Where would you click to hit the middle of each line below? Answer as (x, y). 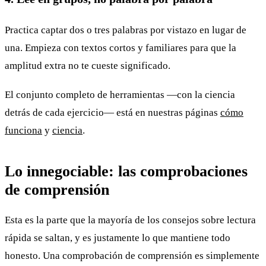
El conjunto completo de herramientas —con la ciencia (120, 94)
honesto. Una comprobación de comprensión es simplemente (132, 256)
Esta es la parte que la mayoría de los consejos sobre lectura (130, 220)
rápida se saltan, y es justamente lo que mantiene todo (118, 238)
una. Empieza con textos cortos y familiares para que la (121, 48)
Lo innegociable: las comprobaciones (126, 172)
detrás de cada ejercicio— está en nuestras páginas (113, 112)
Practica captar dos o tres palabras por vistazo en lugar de (126, 30)
